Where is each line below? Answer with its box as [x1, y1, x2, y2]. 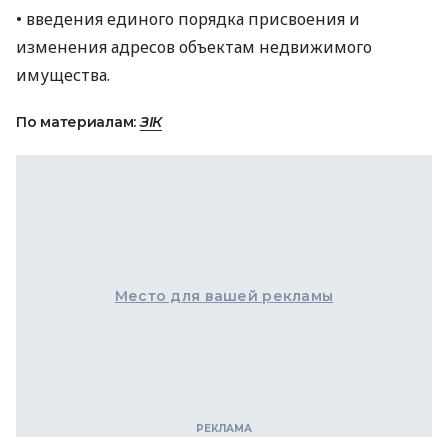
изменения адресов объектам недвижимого [16, 36, 372, 58]
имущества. [16, 64, 110, 86]
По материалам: [16, 113, 140, 131]
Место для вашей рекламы [114, 287, 334, 305]
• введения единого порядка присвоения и [16, 8, 360, 30]
